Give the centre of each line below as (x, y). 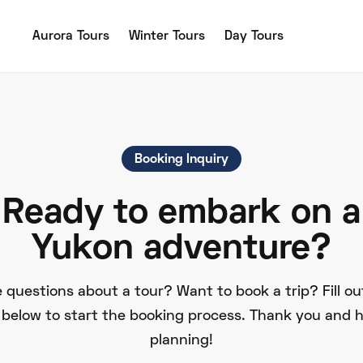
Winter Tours (167, 36)
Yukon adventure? (181, 250)
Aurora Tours (71, 36)
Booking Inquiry (181, 159)
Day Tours (254, 36)
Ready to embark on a (181, 214)
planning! (181, 341)
